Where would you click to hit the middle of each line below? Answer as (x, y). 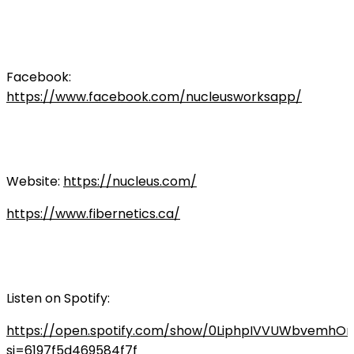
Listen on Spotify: (58, 298)
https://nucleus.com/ (130, 181)
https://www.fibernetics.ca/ (93, 213)
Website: (35, 181)
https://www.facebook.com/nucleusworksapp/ (154, 96)
